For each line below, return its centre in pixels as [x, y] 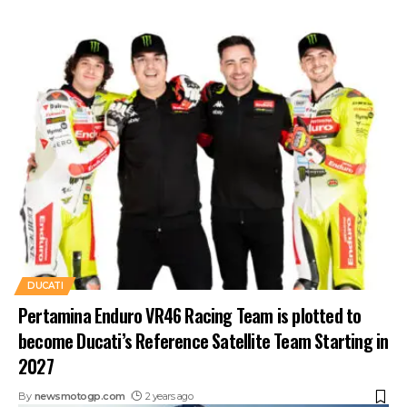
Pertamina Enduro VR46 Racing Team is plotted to [190, 316]
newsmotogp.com [79, 397]
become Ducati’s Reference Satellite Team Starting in [203, 341]
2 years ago [169, 397]
